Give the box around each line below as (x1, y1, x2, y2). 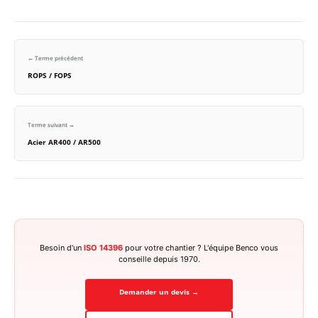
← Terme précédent (28, 54, 83, 62)
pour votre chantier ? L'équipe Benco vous (123, 243, 278, 253)
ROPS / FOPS (28, 70, 72, 81)
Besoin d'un (40, 243, 84, 253)
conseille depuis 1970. (118, 254, 200, 265)
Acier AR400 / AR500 (28, 137, 101, 148)
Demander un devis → (119, 287, 199, 297)
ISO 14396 (84, 243, 123, 253)
